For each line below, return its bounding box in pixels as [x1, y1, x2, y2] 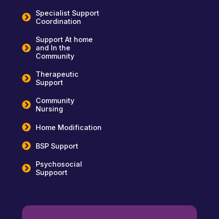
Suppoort [35, 168, 67, 177]
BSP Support [35, 141, 78, 150]
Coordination [35, 17, 81, 26]
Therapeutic [35, 70, 79, 79]
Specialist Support [35, 9, 99, 18]
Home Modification [35, 123, 102, 131]
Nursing [35, 105, 63, 113]
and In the [35, 44, 70, 52]
